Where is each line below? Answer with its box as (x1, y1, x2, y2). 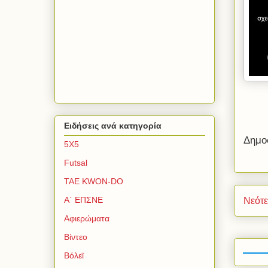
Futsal (64, 158, 87, 168)
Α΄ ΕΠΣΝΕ (64, 195, 103, 205)
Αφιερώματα (64, 214, 109, 224)
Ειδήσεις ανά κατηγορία (64, 121, 162, 131)
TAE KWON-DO (64, 176, 123, 187)
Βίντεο (64, 232, 87, 242)
